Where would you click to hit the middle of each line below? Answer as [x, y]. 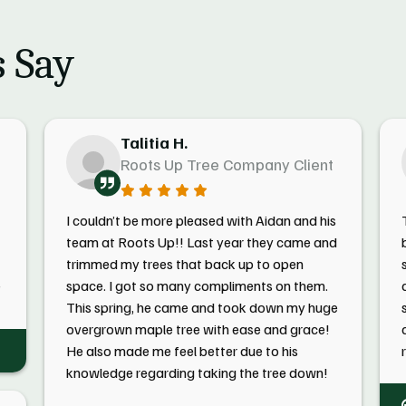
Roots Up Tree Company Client [227, 164]
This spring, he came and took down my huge [202, 307]
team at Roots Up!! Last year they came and [201, 242]
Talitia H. [154, 142]
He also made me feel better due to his [182, 351]
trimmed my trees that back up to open [184, 264]
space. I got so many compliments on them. [197, 285]
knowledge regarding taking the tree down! [197, 372]
